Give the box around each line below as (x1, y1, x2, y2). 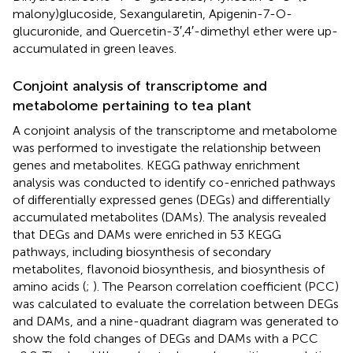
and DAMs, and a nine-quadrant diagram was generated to (13, 313, 339, 329)
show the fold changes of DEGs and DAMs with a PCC (13, 330, 318, 346)
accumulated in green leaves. (13, 40, 176, 56)
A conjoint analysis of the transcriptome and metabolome (13, 122, 337, 138)
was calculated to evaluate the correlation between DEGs (13, 295, 339, 311)
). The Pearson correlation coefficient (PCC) (93, 278, 339, 294)
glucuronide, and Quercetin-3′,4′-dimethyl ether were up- (13, 23, 338, 39)
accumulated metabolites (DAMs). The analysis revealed (13, 209, 326, 225)
